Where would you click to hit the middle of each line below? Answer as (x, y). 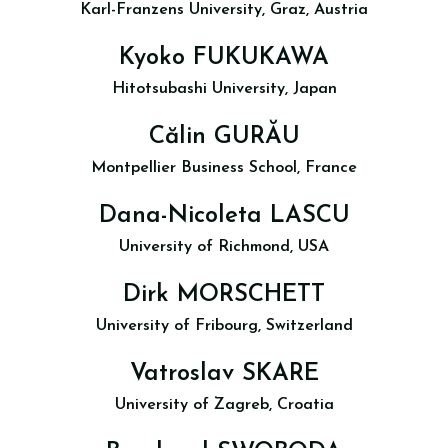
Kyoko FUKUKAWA (224, 58)
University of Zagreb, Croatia (224, 405)
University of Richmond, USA (224, 247)
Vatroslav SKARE (224, 374)
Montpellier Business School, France (224, 168)
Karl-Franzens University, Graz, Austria (224, 10)
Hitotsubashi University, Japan (224, 89)
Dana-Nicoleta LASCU (224, 216)
